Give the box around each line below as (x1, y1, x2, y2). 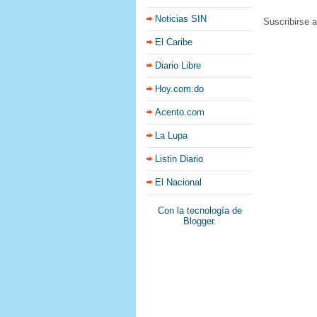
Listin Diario (155, 154, 203, 164)
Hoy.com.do (155, 83, 204, 94)
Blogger (183, 216, 214, 226)
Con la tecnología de (157, 205, 242, 216)
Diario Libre (155, 60, 201, 71)
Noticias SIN (155, 13, 207, 24)
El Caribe (155, 37, 192, 47)
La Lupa (155, 130, 188, 141)
